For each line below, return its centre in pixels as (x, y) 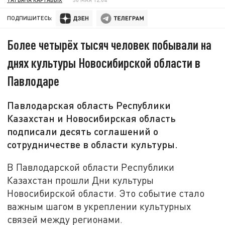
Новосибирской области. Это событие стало (106, 193)
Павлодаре (33, 81)
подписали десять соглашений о (83, 131)
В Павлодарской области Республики (91, 167)
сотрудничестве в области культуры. (93, 144)
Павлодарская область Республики (89, 105)
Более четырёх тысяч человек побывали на (109, 45)
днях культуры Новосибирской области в (104, 63)
